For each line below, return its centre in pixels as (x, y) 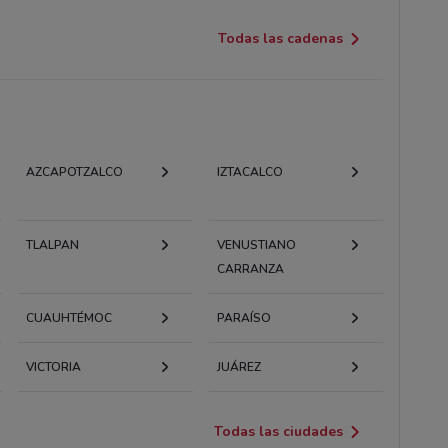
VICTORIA (53, 366)
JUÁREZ (238, 366)
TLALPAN (52, 244)
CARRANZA (250, 268)
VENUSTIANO (256, 244)
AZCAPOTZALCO (74, 171)
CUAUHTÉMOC (68, 317)
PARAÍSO (243, 317)
